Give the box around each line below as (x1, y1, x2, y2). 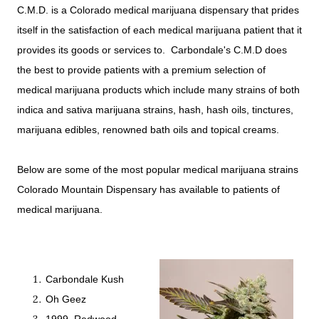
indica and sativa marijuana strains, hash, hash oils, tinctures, (17, 104, 293, 116)
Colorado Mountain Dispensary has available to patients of (17, 184, 280, 196)
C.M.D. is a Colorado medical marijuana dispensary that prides (17, 4, 299, 16)
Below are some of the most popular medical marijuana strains (17, 164, 298, 176)
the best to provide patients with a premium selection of (17, 64, 266, 76)
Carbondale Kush (46, 273, 124, 286)
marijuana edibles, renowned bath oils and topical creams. (17, 124, 282, 136)
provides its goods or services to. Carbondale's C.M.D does (17, 44, 287, 56)
